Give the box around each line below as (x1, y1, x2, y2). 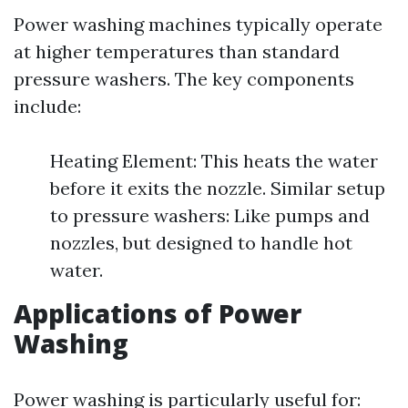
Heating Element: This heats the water (50, 149, 378, 172)
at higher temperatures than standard (14, 40, 340, 63)
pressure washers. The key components (14, 67, 354, 90)
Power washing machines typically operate (14, 13, 382, 36)
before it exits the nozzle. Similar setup (50, 177, 385, 199)
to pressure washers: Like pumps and (50, 204, 370, 227)
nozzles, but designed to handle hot (50, 231, 352, 254)
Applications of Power (14, 296, 301, 331)
